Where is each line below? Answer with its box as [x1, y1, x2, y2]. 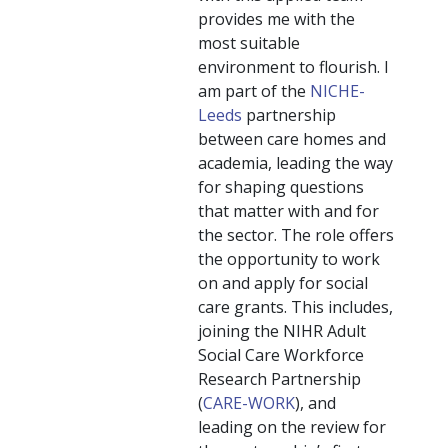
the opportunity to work [198, 248, 380, 271]
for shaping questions [198, 176, 364, 199]
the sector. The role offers [198, 224, 394, 247]
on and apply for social [198, 272, 368, 295]
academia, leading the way [198, 152, 393, 175]
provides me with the [198, 8, 355, 31]
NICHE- [310, 80, 365, 103]
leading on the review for [198, 416, 386, 439]
